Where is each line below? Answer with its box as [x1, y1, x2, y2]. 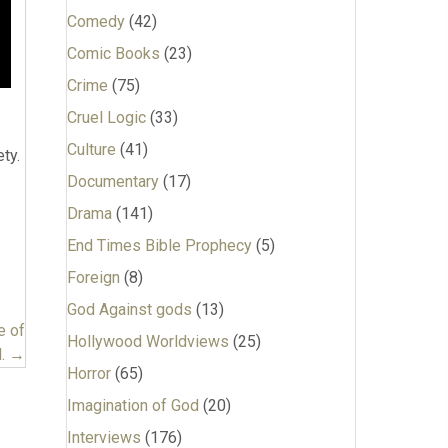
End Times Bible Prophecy [66, 236, 252, 255]
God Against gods [66, 300, 192, 319]
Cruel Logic [66, 108, 146, 127]
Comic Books [66, 44, 160, 63]
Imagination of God [66, 396, 199, 415]
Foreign [66, 268, 120, 287]
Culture [66, 140, 116, 159]
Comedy [66, 12, 125, 31]
